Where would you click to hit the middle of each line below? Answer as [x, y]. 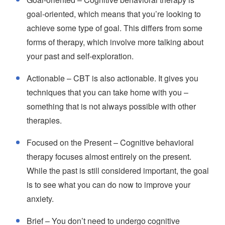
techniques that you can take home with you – [107, 92]
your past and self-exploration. [80, 56]
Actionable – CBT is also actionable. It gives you [113, 78]
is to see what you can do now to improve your [108, 185]
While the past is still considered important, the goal [118, 171]
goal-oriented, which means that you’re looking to [114, 14]
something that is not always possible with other [111, 106]
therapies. [44, 120]
